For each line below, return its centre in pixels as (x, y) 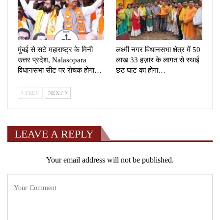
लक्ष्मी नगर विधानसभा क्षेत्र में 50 (158, 50)
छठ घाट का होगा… (141, 70)
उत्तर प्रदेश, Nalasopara (52, 60)
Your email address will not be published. (110, 160)
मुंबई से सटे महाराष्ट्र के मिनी (55, 50)
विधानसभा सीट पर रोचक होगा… (60, 70)
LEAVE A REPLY (54, 134)
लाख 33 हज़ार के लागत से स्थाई (158, 60)
